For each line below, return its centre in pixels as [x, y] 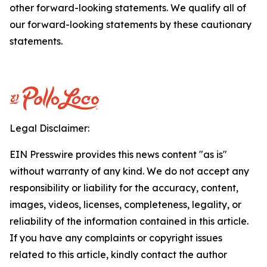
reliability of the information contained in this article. [129, 221]
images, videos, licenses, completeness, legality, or [125, 204]
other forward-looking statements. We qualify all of [128, 8]
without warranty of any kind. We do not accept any [129, 171]
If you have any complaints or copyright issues [116, 238]
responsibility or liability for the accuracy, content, [124, 188]
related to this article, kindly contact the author [118, 254]
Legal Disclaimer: [49, 128]
